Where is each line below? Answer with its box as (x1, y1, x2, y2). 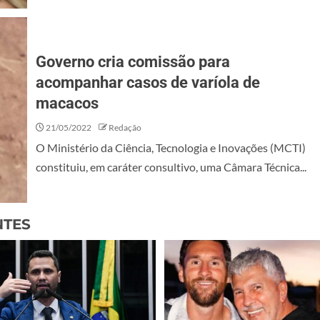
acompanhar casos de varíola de (36, 73, 260, 91)
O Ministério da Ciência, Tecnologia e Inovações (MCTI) (36, 140, 306, 154)
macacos (36, 94, 99, 112)
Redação (109, 121, 141, 133)
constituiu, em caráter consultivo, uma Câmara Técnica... (36, 159, 306, 174)
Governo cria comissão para (36, 52, 230, 71)
